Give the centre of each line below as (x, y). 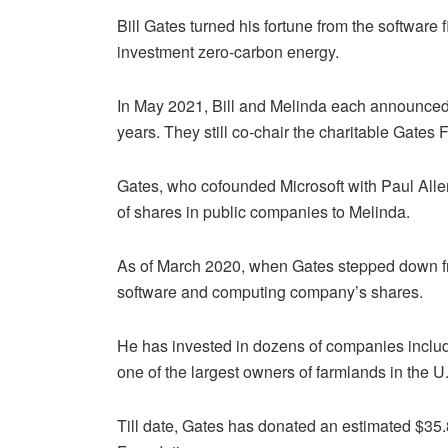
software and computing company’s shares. (270, 291)
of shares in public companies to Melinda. (263, 211)
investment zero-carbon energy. (228, 51)
